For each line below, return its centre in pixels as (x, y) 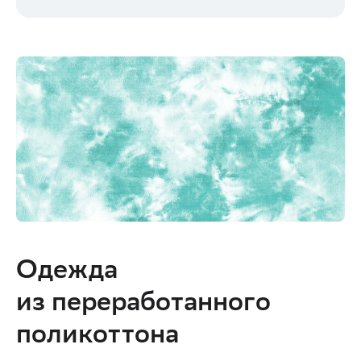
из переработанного (143, 305)
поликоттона (98, 338)
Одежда (67, 273)
